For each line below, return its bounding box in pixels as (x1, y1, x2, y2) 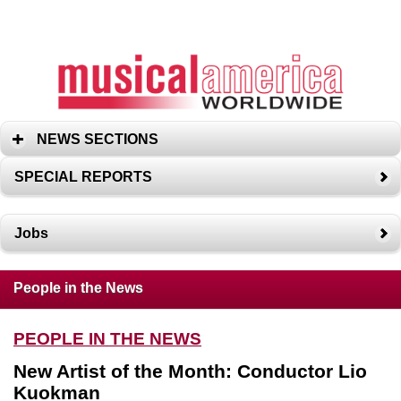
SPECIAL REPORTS (14, 168, 152, 184)
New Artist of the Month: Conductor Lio (13, 360, 367, 381)
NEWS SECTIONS (37, 131, 158, 147)
